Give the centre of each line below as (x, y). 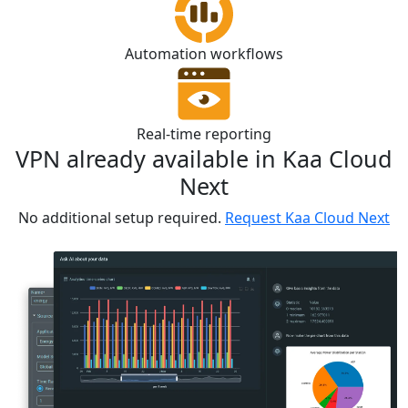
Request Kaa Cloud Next (307, 217)
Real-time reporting (204, 133)
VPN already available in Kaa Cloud (204, 158)
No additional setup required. (120, 217)
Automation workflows (204, 53)
